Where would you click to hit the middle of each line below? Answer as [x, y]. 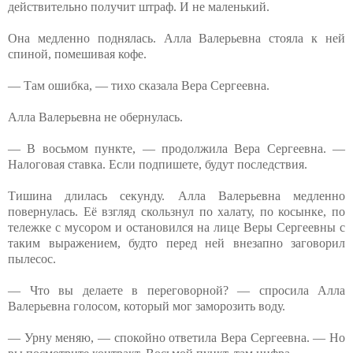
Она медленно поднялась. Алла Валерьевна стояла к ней [176, 38]
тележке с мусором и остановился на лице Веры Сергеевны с [176, 227]
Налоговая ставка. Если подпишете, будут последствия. [158, 164]
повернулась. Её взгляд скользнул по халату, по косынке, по [176, 211]
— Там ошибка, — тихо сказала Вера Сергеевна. [139, 85]
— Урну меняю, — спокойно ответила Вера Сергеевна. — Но [176, 337]
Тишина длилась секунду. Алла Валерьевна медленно [176, 195]
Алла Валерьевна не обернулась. [95, 117]
